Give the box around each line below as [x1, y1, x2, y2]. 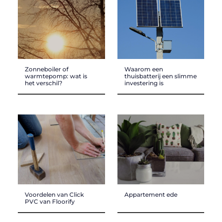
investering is [124, 79, 164, 87]
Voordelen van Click [24, 190, 84, 198]
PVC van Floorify [24, 197, 75, 205]
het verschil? [24, 79, 62, 87]
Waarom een [124, 65, 163, 73]
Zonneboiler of [24, 65, 68, 73]
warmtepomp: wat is [24, 72, 87, 80]
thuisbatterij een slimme [124, 72, 197, 80]
